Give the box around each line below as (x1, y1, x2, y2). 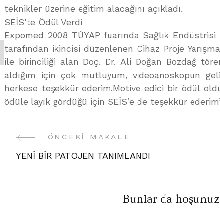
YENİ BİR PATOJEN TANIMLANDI (15, 150, 150, 161)
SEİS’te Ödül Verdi (4, 17, 82, 27)
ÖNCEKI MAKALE (47, 132, 131, 141)
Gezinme (15, 159, 94, 181)
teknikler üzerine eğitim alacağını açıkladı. (4, 3, 183, 14)
